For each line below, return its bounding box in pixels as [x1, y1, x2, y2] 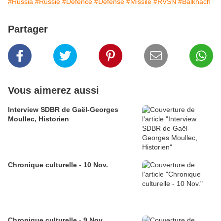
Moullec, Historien [8, 115, 69, 123]
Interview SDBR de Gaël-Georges [8, 106, 118, 114]
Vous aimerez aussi [8, 85, 99, 96]
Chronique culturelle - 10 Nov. [8, 161, 108, 169]
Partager [8, 24, 48, 35]
